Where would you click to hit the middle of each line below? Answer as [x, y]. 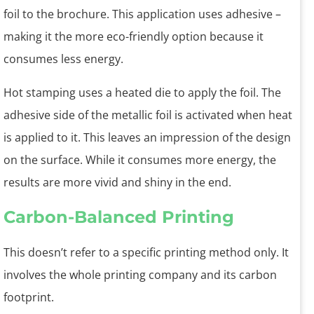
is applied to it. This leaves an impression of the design [147, 138]
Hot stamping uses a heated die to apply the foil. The [142, 93]
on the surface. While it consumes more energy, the [140, 160]
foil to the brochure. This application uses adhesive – [142, 14]
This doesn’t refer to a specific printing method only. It [146, 253]
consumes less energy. [63, 59]
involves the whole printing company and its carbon [140, 275]
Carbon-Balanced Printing [119, 217]
